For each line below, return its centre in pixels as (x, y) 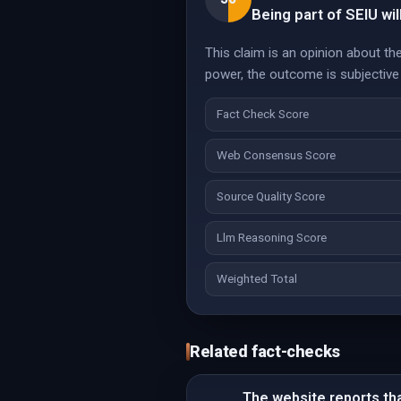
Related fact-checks (265, 351)
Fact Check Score (263, 114)
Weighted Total (257, 279)
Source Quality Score (271, 196)
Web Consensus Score (276, 155)
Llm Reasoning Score (272, 238)
